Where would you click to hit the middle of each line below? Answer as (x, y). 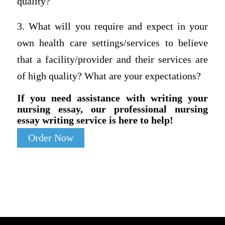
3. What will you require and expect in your (113, 26)
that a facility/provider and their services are (113, 59)
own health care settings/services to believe (113, 43)
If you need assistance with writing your (113, 98)
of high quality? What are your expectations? (109, 76)
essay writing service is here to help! (95, 120)
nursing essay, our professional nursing (113, 109)
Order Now (50, 138)
